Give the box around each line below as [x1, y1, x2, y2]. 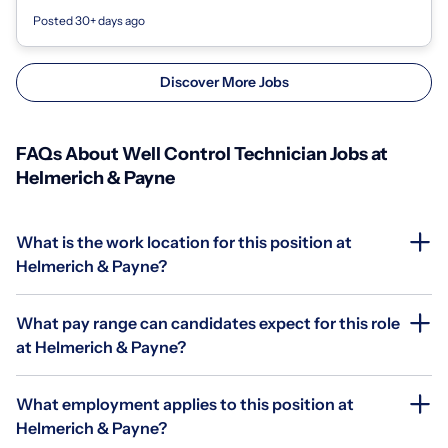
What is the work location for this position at [16, 231, 352, 252]
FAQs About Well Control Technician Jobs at [16, 142, 388, 165]
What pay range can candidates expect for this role [16, 312, 400, 333]
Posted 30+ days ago [33, 12, 145, 28]
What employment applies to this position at [16, 393, 354, 414]
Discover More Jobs [159, 72, 289, 91]
